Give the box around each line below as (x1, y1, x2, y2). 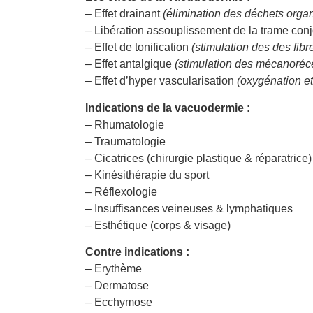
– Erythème (85, 263, 142, 275)
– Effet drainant (85, 8, 163, 20)
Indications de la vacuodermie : (85, 101, 250, 114)
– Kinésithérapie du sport (85, 168, 209, 181)
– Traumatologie (85, 135, 166, 147)
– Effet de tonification (85, 41, 191, 54)
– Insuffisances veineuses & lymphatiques (85, 202, 293, 214)
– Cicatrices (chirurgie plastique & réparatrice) (85, 152, 312, 164)
